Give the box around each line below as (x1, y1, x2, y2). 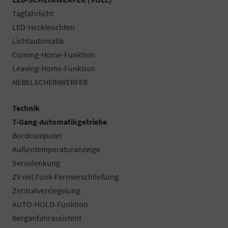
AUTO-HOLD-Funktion (12, 198, 88, 209)
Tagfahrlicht (12, 8, 53, 18)
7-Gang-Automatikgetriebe (12, 116, 107, 127)
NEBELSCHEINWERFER (12, 76, 88, 87)
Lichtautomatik (12, 35, 64, 46)
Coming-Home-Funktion (12, 49, 95, 60)
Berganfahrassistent (12, 212, 81, 223)
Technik (12, 102, 40, 113)
